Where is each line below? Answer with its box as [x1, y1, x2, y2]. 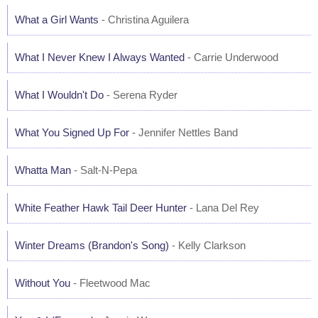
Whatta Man [15, 164, 71, 176]
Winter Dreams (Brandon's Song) [15, 239, 169, 251]
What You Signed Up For [15, 126, 129, 138]
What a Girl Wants [15, 13, 99, 26]
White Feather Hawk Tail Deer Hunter [15, 202, 187, 214]
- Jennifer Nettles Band [129, 126, 238, 138]
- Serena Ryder [104, 89, 177, 101]
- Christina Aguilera [99, 13, 189, 26]
